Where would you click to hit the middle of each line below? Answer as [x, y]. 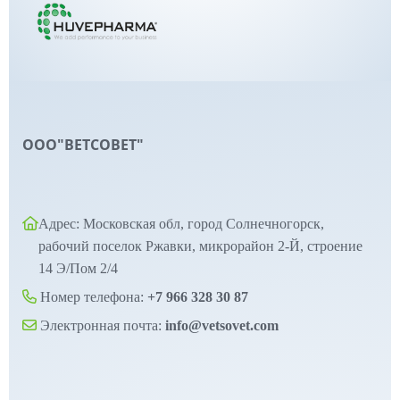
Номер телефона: [92, 296]
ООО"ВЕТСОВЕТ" [83, 144]
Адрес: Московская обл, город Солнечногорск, [181, 223]
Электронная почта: [101, 325]
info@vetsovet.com [222, 325]
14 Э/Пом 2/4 [91, 268]
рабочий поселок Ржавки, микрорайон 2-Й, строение [200, 246]
